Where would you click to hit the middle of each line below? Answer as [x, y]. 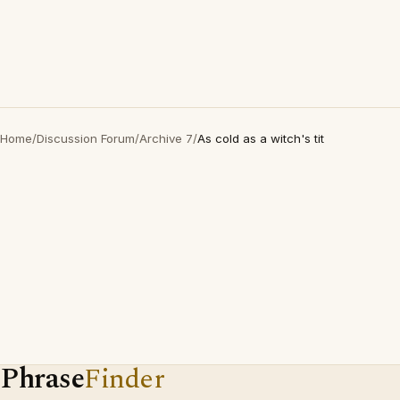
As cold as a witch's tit [261, 138]
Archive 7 [166, 138]
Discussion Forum [86, 138]
